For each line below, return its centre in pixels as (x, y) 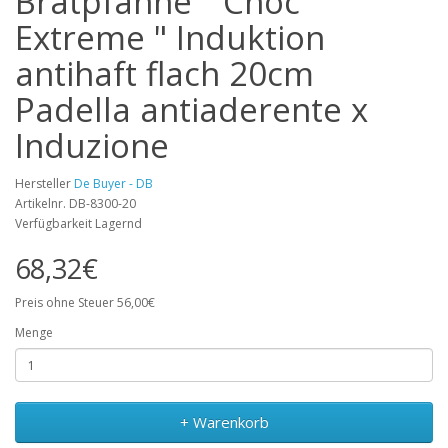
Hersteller (44, 183)
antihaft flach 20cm (164, 73)
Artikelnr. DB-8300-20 (75, 203)
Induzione (92, 145)
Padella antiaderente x (191, 109)
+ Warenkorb (224, 422)
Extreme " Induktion (170, 37)
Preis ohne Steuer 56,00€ (85, 302)
